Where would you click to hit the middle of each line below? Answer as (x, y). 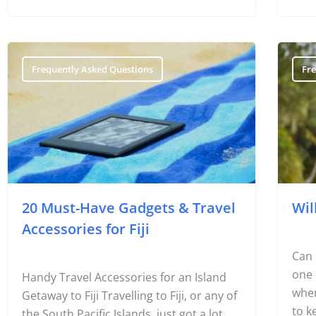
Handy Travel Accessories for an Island (124, 277)
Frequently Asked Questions (92, 69)
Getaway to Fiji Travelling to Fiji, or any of (129, 296)
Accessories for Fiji (86, 229)
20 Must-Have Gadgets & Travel (129, 208)
